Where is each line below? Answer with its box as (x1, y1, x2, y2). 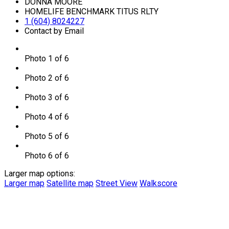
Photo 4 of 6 (25, 111, 69, 122)
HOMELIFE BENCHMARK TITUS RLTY (25, 6, 158, 16)
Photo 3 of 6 (25, 92, 69, 102)
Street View (96, 178, 138, 188)
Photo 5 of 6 (25, 131, 69, 141)
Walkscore (140, 178, 177, 188)
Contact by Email (25, 26, 84, 36)
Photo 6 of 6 (25, 150, 69, 161)
